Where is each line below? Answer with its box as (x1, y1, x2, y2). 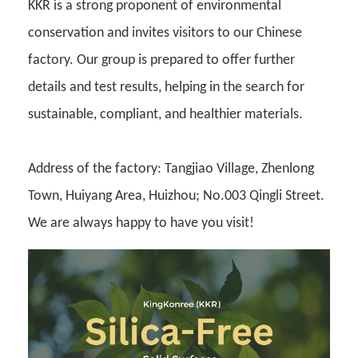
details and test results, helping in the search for (28, 80, 304, 96)
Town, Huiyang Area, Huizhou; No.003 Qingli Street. (28, 189, 324, 205)
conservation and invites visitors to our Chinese (28, 26, 302, 42)
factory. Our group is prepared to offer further (28, 53, 295, 69)
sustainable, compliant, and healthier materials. (28, 107, 303, 123)
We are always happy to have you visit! (28, 216, 254, 232)
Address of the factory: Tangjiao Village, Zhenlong (28, 161, 314, 177)
